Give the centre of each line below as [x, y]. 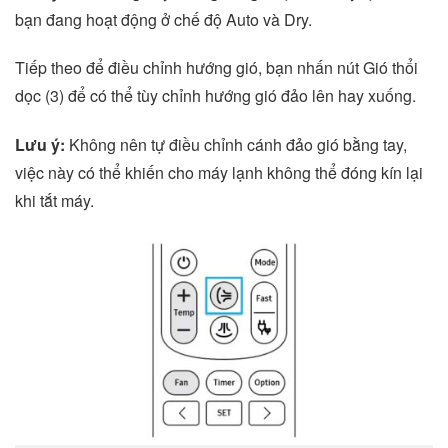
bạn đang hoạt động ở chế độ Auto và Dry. [163, 19]
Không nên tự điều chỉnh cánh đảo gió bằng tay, [236, 145]
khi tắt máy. [54, 201]
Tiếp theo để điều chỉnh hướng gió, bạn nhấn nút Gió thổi [216, 68]
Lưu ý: [40, 145]
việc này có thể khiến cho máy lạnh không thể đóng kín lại [219, 173]
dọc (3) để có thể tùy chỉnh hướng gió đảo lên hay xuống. [215, 96]
